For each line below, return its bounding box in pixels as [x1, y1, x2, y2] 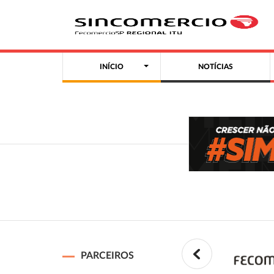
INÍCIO [100, 63, 124, 70]
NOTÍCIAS [198, 63, 233, 70]
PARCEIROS [81, 251, 134, 261]
